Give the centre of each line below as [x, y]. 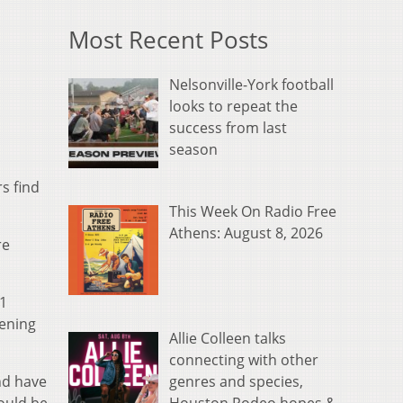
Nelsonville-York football [251, 85]
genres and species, [236, 382]
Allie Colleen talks [228, 339]
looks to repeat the [233, 107]
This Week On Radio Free [253, 212]
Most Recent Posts [168, 40]
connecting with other [244, 360]
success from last [228, 128]
